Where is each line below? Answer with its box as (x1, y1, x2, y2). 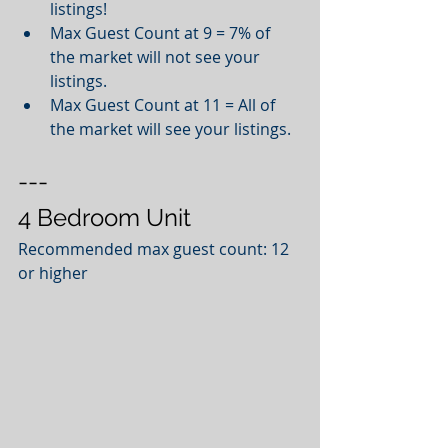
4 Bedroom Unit (18, 202, 191, 232)
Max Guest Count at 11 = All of (50, 93, 279, 116)
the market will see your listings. (50, 117, 299, 140)
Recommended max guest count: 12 (18, 237, 293, 260)
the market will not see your (50, 45, 264, 68)
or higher (18, 261, 88, 284)
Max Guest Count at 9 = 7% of (50, 21, 274, 44)
